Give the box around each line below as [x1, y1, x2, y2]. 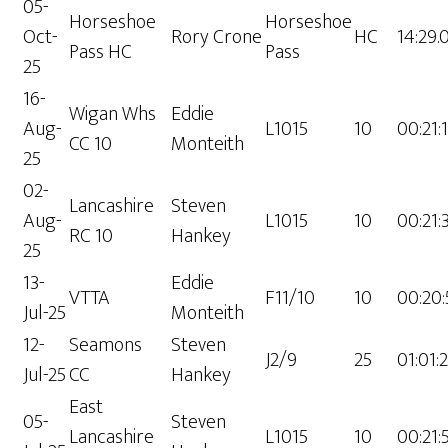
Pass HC [69, 35, 133, 70]
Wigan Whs [69, 97, 157, 132]
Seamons [69, 328, 143, 363]
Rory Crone [171, 20, 263, 55]
